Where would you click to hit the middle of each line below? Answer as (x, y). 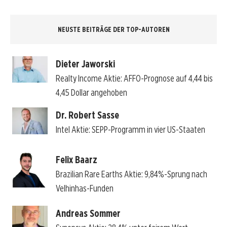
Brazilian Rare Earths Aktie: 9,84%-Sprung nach (131, 174)
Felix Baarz (76, 160)
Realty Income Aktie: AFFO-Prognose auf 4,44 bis (134, 78)
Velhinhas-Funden (84, 188)
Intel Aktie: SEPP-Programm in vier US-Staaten (130, 130)
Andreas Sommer (88, 213)
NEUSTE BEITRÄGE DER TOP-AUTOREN (113, 30)
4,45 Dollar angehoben (91, 92)
